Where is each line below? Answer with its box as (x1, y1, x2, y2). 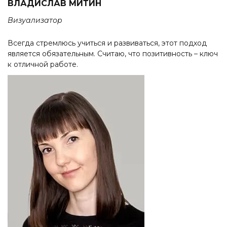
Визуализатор (8, 16, 62, 25)
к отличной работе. (8, 60, 78, 69)
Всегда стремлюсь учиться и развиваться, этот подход (8, 39, 207, 48)
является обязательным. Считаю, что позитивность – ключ (8, 49, 218, 59)
